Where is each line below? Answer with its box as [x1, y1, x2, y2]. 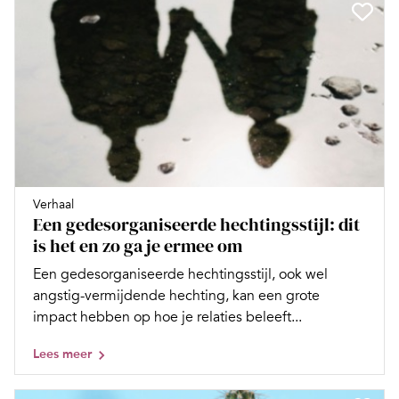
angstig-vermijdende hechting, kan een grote [33, 287, 320, 305]
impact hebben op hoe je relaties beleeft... [33, 308, 302, 327]
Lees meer [33, 346, 92, 362]
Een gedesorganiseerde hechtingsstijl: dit [33, 212, 360, 238]
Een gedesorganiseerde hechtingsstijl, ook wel [33, 265, 328, 284]
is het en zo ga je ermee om [33, 233, 242, 259]
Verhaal [33, 197, 74, 213]
